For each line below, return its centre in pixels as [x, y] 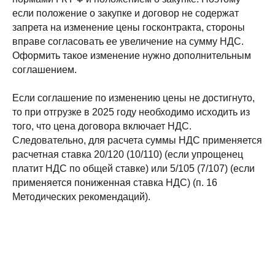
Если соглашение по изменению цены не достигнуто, [134, 98]
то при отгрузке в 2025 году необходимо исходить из [131, 112]
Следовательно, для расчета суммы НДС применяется [137, 140]
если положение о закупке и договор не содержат [126, 13]
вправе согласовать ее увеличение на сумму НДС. [128, 41]
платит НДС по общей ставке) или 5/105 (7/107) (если [134, 168]
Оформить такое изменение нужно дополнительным [132, 56]
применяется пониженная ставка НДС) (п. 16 [115, 183]
